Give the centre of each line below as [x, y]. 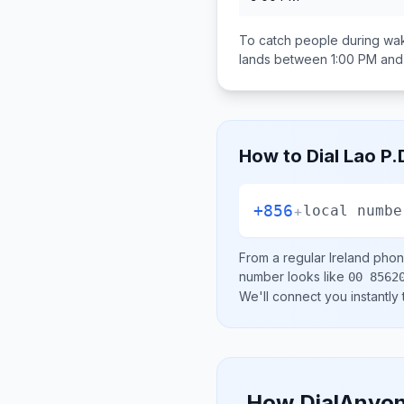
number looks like [294, 276]
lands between [285, 59]
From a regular [284, 257]
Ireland [349, 257]
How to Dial [291, 156]
